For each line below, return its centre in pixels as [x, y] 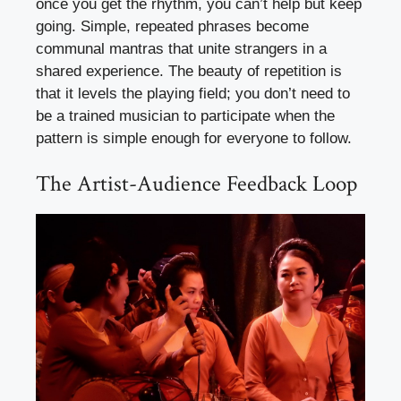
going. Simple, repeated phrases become [172, 26]
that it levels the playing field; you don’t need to [193, 93]
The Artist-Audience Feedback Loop [196, 184]
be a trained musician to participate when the [185, 115]
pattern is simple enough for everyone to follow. [194, 138]
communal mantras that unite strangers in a [181, 48]
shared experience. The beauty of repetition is [189, 71]
